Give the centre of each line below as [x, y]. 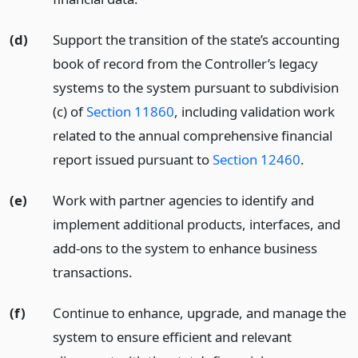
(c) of [69, 112]
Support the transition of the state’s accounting [196, 40]
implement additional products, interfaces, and [196, 224]
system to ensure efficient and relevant [172, 336]
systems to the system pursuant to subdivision [195, 88]
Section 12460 [256, 160]
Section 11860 [130, 112]
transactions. [92, 272]
